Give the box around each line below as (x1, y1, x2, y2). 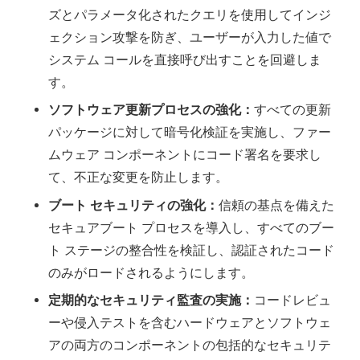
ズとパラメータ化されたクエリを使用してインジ (48, 6, 331, 22)
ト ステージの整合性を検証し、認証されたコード (48, 242, 334, 257)
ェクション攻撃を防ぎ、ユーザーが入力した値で (48, 29, 331, 44)
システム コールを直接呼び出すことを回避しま (48, 51, 321, 67)
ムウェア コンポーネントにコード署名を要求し (48, 147, 321, 162)
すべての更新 (254, 102, 331, 117)
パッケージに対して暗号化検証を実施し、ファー (48, 125, 331, 140)
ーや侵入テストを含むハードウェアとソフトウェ (48, 315, 331, 330)
